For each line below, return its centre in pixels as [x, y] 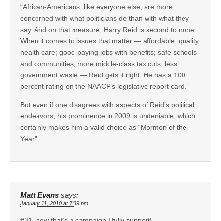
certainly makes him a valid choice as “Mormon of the [103, 127]
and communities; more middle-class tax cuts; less [99, 63]
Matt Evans [39, 195]
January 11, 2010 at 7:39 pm [54, 203]
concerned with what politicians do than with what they [105, 18]
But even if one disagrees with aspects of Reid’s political [107, 104]
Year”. [30, 138]
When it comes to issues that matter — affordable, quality [110, 41]
